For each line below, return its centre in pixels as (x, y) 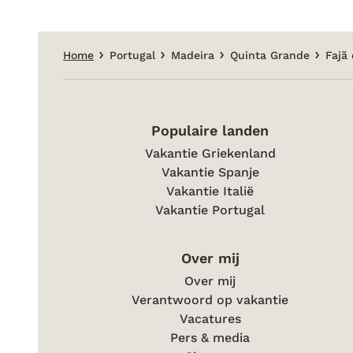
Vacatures (210, 319)
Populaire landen (210, 130)
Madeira (193, 55)
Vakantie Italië (210, 191)
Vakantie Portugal (210, 210)
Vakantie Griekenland (210, 153)
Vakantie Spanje (210, 172)
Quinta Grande (270, 55)
